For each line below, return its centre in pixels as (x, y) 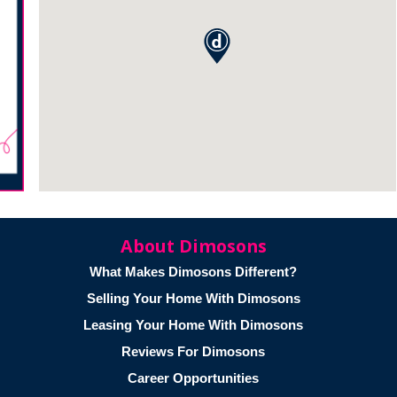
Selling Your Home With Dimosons (193, 298)
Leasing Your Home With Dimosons (193, 324)
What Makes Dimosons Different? (193, 271)
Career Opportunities (193, 378)
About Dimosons (193, 245)
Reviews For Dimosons (193, 351)
